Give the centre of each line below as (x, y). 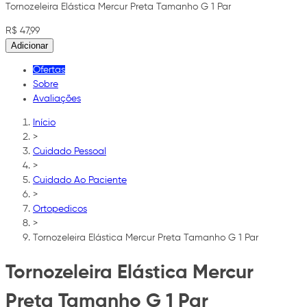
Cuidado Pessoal (70, 151)
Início (44, 122)
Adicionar (29, 45)
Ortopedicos (60, 209)
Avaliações (57, 98)
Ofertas (49, 70)
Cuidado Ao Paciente (80, 180)
